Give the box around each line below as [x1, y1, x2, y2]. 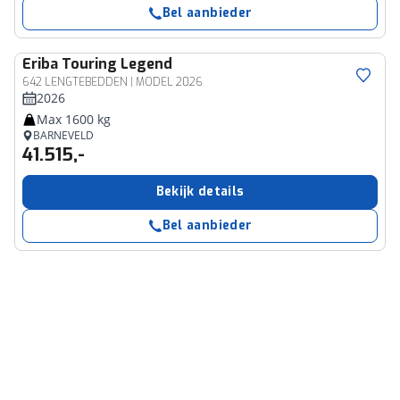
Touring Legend [62, 54, 172, 73]
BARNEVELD [33, 128, 94, 143]
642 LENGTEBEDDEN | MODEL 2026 [22, 75, 203, 89]
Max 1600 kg [37, 111, 111, 128]
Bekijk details [155, 183, 245, 200]
